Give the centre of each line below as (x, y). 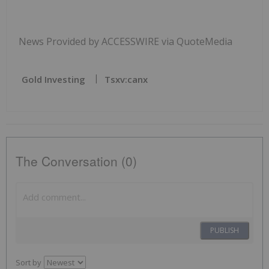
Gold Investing (53, 79)
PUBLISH (225, 230)
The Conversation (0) (76, 161)
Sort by (29, 262)
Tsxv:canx (126, 79)
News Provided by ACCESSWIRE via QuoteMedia (125, 41)
